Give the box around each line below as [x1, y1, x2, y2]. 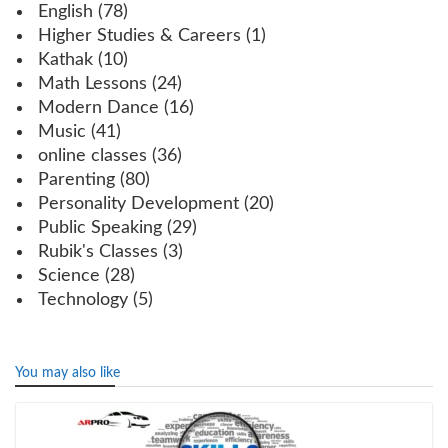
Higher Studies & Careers [38, 26, 241, 45]
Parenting [38, 170, 115, 189]
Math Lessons [38, 74, 147, 93]
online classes [38, 146, 147, 165]
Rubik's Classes [38, 242, 158, 261]
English [38, 2, 93, 21]
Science [38, 266, 100, 285]
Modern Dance [38, 98, 159, 117]
